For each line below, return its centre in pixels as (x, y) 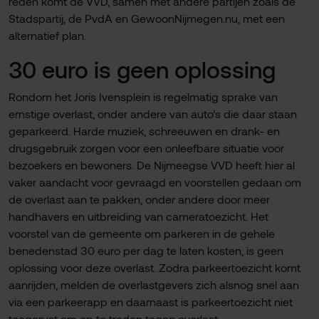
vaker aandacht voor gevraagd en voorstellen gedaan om (155, 182)
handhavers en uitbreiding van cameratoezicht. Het (138, 216)
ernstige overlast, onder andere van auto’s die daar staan (153, 114)
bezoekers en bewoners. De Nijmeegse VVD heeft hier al (152, 165)
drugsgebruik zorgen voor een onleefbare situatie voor (146, 148)
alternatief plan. (47, 35)
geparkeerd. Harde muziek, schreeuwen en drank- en (144, 131)
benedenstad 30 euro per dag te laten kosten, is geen (146, 250)
